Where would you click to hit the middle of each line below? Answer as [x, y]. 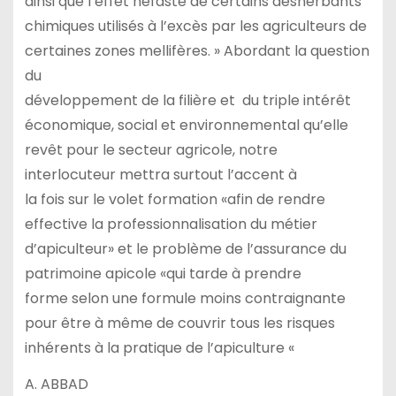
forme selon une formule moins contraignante [185, 299]
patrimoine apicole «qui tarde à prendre [163, 274]
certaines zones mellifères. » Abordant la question [197, 51]
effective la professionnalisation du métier [171, 225]
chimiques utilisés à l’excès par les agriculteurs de [195, 27]
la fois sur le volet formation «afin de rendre [175, 200]
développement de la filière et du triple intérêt [187, 101]
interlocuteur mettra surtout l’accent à [160, 175]
